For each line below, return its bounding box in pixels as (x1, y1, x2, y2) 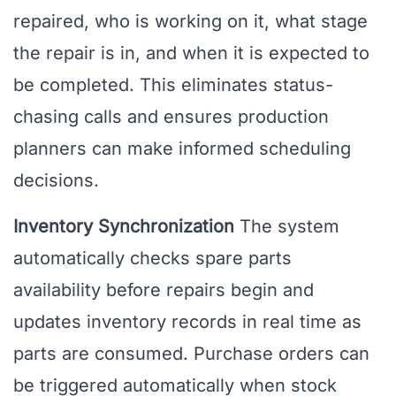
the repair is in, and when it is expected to (13, 42, 369, 65)
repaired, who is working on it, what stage (13, 11, 368, 33)
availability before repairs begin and (13, 279, 314, 301)
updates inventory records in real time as (13, 311, 362, 333)
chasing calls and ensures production (13, 106, 329, 128)
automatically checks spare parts (13, 247, 292, 270)
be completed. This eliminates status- (13, 74, 333, 96)
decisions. (13, 170, 99, 192)
